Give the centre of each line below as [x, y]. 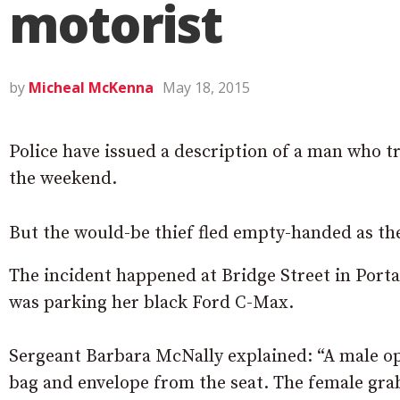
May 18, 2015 [206, 87]
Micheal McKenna [91, 87]
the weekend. [63, 179]
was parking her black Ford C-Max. [151, 303]
